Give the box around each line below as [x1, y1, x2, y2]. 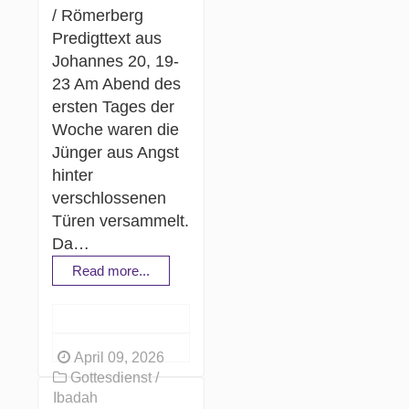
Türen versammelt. [52, 211, 190, 230]
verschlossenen [52, 188, 167, 207]
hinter [52, 165, 94, 184]
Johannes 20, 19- [52, 51, 180, 70]
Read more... [72, 262, 151, 278]
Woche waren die [52, 120, 180, 139]
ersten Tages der [52, 97, 175, 116]
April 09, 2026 [70, 349, 165, 365]
